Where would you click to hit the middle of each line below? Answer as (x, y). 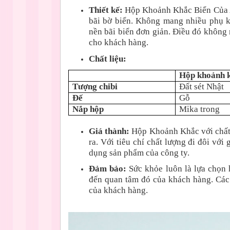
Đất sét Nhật (202, 87)
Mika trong (200, 109)
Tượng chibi (95, 87)
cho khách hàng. (119, 42)
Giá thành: (110, 131)
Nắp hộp (88, 109)
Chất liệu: (108, 59)
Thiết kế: (107, 10)
